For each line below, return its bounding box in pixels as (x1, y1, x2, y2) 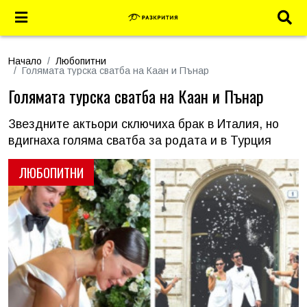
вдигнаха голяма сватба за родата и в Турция (8, 134, 271, 147)
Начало (8, 56, 42, 66)
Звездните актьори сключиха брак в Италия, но (8, 117, 279, 131)
